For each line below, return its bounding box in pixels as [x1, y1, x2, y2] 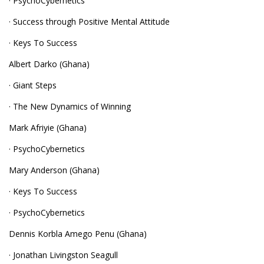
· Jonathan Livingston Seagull [9, 249, 118, 260]
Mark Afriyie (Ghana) [9, 122, 87, 133]
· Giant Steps [9, 80, 57, 91]
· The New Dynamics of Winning [9, 101, 131, 112]
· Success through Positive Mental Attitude [9, 16, 170, 27]
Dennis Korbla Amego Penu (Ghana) [9, 228, 147, 239]
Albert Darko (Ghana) [9, 58, 90, 70]
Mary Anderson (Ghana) [9, 164, 100, 176]
